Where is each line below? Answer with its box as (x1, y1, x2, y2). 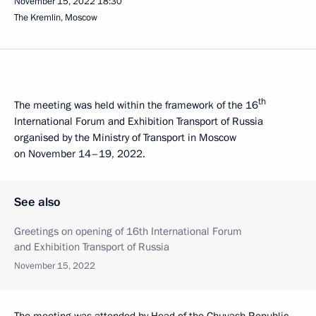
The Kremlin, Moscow (14, 11, 97, 24)
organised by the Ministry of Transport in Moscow (14, 130, 236, 145)
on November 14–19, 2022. (14, 147, 145, 161)
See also (14, 194, 61, 210)
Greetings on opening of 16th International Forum (14, 224, 242, 238)
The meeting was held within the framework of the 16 (14, 98, 258, 112)
